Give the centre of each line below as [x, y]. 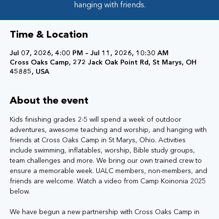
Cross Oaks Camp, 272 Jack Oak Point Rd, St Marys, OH [103, 62]
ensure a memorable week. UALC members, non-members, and [109, 171]
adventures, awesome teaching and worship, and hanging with [109, 130]
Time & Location [49, 34]
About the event [49, 100]
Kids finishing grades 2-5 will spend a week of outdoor [97, 119]
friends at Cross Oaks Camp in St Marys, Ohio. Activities [99, 140]
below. [20, 191]
